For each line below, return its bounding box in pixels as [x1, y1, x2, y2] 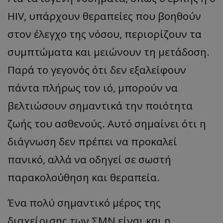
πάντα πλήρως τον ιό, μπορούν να [7, 80, 178, 95]
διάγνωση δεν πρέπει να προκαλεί [7, 134, 177, 148]
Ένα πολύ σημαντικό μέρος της [7, 195, 161, 210]
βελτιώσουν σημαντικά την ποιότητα [7, 98, 193, 112]
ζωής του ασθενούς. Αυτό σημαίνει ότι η [7, 116, 206, 130]
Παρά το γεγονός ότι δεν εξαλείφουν [7, 62, 186, 77]
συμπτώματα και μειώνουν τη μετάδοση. [7, 44, 210, 59]
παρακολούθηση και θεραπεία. [7, 170, 160, 184]
